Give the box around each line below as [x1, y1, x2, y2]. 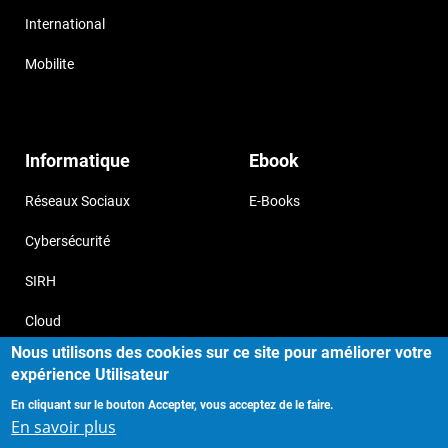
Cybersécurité [25, 233, 110, 250]
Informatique [25, 150, 130, 172]
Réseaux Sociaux [25, 193, 130, 210]
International [25, 16, 105, 33]
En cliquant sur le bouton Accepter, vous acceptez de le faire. [11, 398, 334, 412]
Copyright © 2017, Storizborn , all [47, 411, 283, 435]
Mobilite [25, 56, 74, 73]
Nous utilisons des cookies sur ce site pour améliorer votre [11, 343, 433, 362]
